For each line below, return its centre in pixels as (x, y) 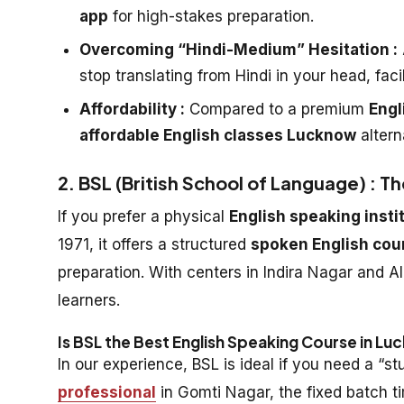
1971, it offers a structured (154, 244)
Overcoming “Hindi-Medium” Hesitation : (239, 49)
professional (107, 392)
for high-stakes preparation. (211, 16)
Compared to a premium (277, 109)
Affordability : (132, 109)
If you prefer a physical (143, 216)
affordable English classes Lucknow (218, 135)
